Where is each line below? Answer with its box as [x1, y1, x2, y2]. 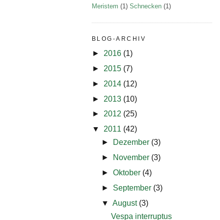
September [112, 183, 153, 192]
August [112, 198, 139, 207]
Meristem [92, 2, 118, 10]
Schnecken [130, 2, 162, 10]
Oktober [112, 168, 142, 177]
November [112, 153, 151, 162]
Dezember [112, 138, 151, 147]
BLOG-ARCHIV [92, 35, 146, 42]
